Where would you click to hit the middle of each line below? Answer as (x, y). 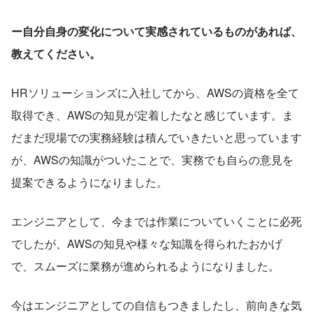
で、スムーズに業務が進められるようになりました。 (145, 265)
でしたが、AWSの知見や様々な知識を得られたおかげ (147, 243)
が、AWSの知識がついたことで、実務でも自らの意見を (152, 159)
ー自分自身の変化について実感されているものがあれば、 (156, 31)
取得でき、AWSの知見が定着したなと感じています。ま (152, 115)
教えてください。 (56, 53)
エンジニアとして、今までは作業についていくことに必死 (156, 221)
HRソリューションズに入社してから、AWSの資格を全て (155, 92)
